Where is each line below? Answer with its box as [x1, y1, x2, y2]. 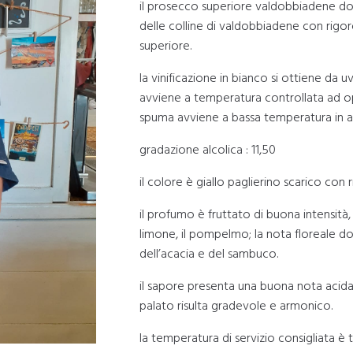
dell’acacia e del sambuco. [139, 243, 278, 262]
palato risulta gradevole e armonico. [139, 295, 333, 314]
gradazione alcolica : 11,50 [139, 139, 276, 158]
